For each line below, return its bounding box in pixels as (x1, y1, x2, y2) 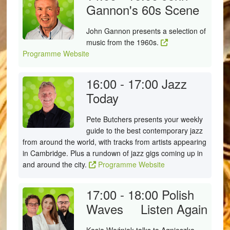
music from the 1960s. (86, 37, 161, 47)
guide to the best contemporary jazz (86, 125, 203, 136)
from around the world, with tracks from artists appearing (22, 137, 206, 147)
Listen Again (141, 200, 208, 218)
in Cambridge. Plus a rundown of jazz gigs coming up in (22, 148, 203, 158)
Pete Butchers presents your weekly (86, 114, 203, 124)
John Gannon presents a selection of (86, 26, 206, 36)
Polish (161, 185, 194, 203)
